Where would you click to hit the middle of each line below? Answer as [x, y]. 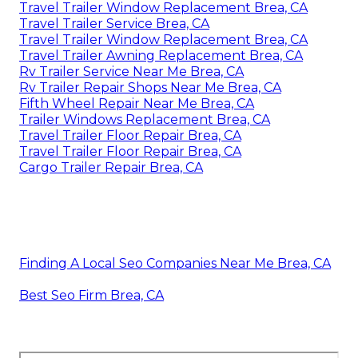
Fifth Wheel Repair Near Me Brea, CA [137, 103]
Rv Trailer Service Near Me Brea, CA [131, 71]
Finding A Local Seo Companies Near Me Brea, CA [175, 263]
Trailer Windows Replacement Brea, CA [145, 119]
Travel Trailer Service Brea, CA [114, 23]
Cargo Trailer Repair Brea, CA [111, 167]
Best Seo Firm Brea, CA [91, 295]
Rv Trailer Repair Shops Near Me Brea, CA [150, 87]
